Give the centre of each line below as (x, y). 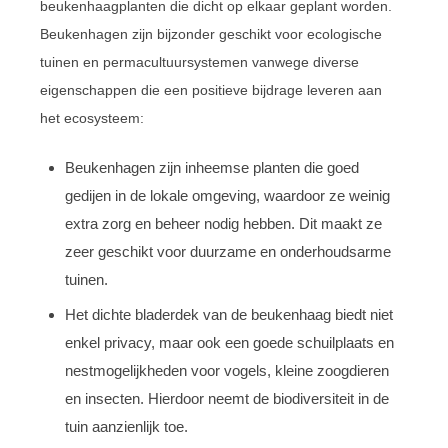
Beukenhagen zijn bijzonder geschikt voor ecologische (211, 33)
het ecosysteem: (92, 117)
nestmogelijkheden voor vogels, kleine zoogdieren (227, 370)
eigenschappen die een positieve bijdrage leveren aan (211, 89)
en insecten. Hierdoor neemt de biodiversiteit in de (227, 398)
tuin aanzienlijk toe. (126, 426)
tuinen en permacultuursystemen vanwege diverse (199, 61)
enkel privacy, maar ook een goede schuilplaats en (229, 342)
